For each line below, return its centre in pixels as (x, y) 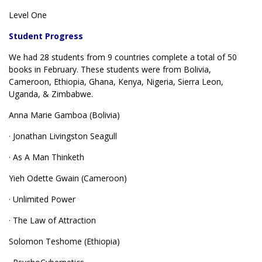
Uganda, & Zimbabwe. (51, 94)
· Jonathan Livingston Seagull (63, 136)
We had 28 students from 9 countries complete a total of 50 (123, 57)
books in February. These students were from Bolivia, (110, 69)
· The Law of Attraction (52, 220)
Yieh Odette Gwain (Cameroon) (68, 178)
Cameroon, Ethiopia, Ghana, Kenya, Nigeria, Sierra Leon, (116, 82)
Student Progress (46, 36)
